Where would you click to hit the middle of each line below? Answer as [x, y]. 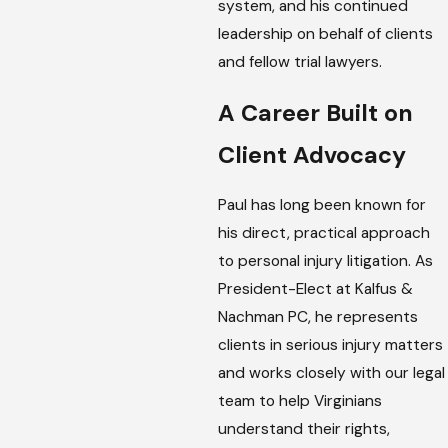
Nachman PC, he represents [317, 317]
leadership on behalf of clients [325, 33]
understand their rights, [303, 429]
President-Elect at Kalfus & [315, 289]
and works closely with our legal [331, 373]
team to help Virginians [299, 401]
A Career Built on [315, 112]
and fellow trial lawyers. [299, 61]
